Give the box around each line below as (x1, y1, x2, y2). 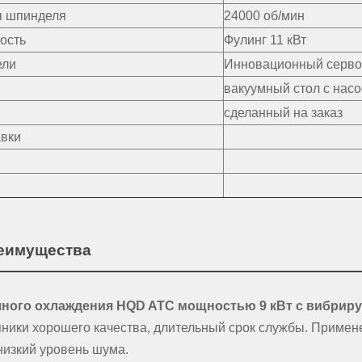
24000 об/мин (223, 9, 305, 23)
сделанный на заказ (223, 106, 343, 120)
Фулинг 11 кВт (223, 33, 306, 48)
